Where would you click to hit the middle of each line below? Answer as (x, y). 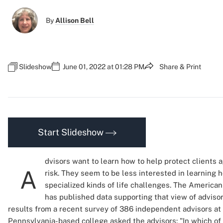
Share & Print (180, 67)
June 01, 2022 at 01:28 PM (104, 67)
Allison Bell (75, 20)
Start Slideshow (71, 132)
